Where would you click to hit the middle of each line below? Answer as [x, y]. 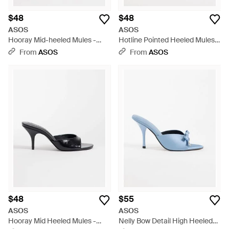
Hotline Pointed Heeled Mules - [169, 40]
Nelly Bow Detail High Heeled [166, 221]
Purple [19, 50]
